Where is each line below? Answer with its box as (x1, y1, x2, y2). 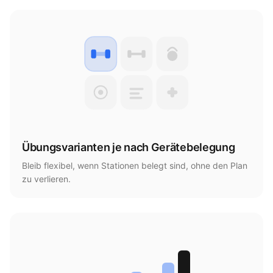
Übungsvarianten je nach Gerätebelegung (22, 141, 235, 154)
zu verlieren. (22, 174, 71, 185)
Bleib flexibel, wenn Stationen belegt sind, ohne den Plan (22, 160, 247, 171)
